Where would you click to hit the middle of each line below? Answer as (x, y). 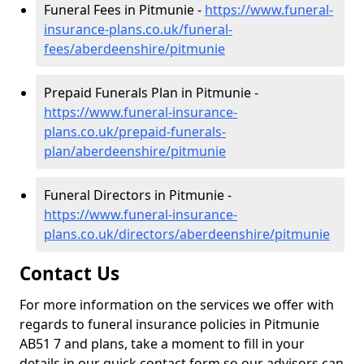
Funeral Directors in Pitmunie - (138, 195)
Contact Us (69, 273)
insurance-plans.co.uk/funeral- (138, 29)
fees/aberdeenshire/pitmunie (134, 49)
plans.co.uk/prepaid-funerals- (135, 132)
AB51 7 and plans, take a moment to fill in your (162, 344)
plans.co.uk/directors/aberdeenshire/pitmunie (187, 234)
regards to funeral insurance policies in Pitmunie (169, 324)
